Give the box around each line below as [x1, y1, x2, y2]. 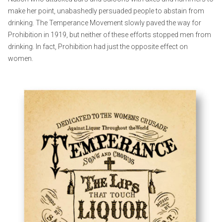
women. [8, 54, 33, 62]
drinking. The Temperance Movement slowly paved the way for [8, 18, 201, 27]
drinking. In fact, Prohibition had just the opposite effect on [8, 42, 188, 51]
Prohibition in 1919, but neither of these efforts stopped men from [8, 30, 211, 39]
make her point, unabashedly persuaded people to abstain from [8, 6, 204, 15]
